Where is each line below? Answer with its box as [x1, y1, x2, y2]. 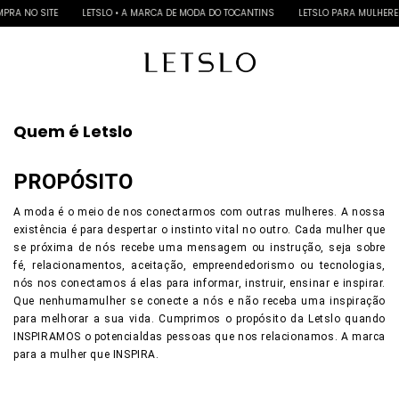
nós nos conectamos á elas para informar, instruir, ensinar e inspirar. [13, 277, 386, 289]
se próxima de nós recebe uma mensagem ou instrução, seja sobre [13, 241, 386, 254]
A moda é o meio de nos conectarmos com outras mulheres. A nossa [13, 206, 386, 218]
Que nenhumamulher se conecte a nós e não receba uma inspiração [13, 295, 386, 307]
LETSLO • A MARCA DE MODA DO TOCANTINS [75, 6, 271, 20]
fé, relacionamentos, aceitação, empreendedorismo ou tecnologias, [13, 259, 386, 272]
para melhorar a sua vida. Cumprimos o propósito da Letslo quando [13, 313, 386, 325]
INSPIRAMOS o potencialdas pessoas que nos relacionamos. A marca [13, 330, 386, 343]
